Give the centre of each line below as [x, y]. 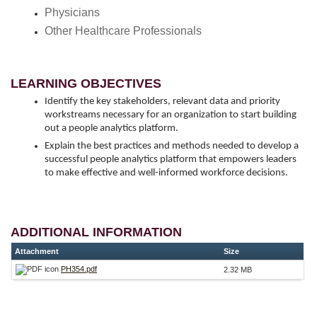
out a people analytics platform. [111, 128]
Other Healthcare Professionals [123, 31]
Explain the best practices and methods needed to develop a [172, 146]
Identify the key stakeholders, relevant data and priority [162, 101]
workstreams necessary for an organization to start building [171, 115]
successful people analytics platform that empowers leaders [171, 159]
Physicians [72, 12]
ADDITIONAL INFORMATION [96, 232]
